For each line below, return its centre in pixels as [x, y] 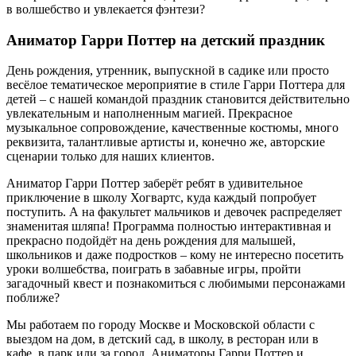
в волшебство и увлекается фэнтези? [106, 9]
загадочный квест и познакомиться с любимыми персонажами [176, 284]
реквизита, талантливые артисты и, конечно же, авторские [166, 142]
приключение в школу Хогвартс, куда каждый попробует [161, 198]
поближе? [33, 298]
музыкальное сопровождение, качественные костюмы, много [172, 128]
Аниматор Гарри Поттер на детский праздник [166, 40]
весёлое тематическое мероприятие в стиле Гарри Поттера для [176, 85]
